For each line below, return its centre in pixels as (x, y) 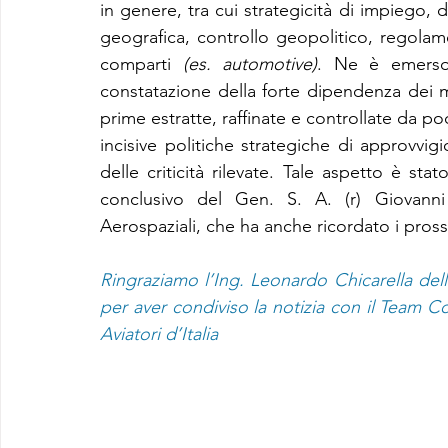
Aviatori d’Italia (159, 334)
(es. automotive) (250, 64)
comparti (141, 64)
